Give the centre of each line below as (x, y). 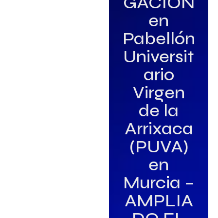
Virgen (159, 93)
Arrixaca (159, 129)
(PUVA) (159, 147)
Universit (159, 57)
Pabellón (159, 39)
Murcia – (159, 183)
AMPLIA (159, 201)
